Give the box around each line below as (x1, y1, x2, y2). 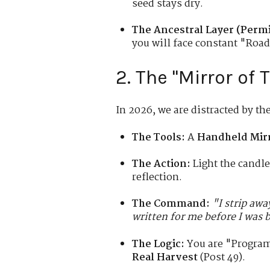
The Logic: (132, 236, 185, 253)
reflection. (132, 169, 183, 186)
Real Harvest (132, 249, 198, 266)
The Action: (132, 156, 191, 173)
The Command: (132, 196, 210, 213)
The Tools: (132, 129, 186, 146)
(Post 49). (198, 249, 246, 266)
